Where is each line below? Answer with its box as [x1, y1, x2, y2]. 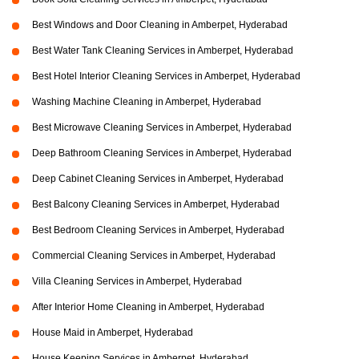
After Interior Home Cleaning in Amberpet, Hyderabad [32, 301, 264, 313]
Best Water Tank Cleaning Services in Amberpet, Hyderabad [32, 45, 293, 57]
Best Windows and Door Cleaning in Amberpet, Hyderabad [32, 19, 288, 31]
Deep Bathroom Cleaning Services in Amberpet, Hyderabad [32, 147, 292, 159]
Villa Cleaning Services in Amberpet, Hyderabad [32, 276, 242, 288]
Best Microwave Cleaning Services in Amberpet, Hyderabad [32, 122, 292, 134]
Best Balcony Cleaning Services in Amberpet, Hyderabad [32, 199, 280, 211]
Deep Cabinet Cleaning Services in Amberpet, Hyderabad [32, 173, 284, 185]
